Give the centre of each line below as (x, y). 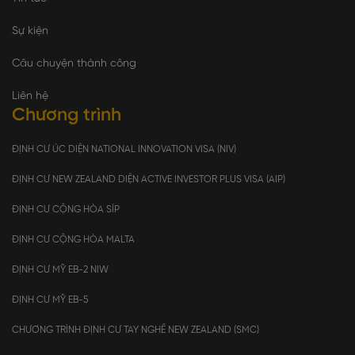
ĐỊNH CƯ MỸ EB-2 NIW (60, 269)
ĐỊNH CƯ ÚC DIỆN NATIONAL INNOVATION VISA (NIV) (124, 149)
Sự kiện (30, 31)
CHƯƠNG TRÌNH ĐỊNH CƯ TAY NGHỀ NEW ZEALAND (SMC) (136, 330)
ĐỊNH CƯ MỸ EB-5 (50, 300)
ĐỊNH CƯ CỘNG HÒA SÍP (66, 209)
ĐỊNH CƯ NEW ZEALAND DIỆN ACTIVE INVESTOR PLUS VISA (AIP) (149, 179)
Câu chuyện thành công (74, 63)
